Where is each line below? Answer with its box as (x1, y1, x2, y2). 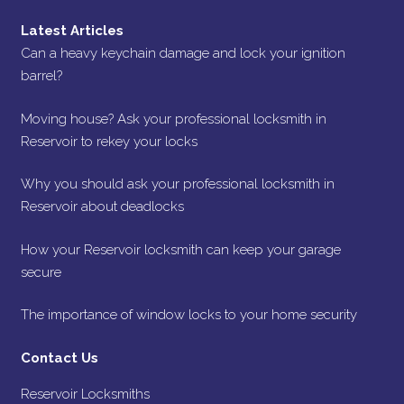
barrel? (20, 68, 62, 84)
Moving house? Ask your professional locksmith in (20, 110, 326, 127)
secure (20, 263, 61, 280)
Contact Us (20, 349, 98, 366)
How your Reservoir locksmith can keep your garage (20, 241, 341, 258)
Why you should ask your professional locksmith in (20, 176, 335, 192)
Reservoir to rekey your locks (20, 133, 197, 150)
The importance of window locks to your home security (20, 307, 357, 323)
